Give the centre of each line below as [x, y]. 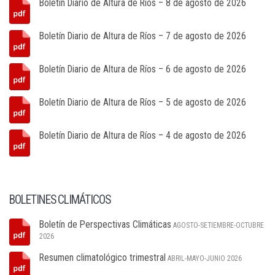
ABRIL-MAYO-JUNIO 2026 [205, 258]
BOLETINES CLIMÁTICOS [60, 200]
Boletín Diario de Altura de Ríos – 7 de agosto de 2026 [143, 36]
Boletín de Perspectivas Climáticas [105, 224]
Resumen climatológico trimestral [103, 258]
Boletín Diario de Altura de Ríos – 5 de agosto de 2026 [143, 102]
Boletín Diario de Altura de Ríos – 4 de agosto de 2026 [143, 135]
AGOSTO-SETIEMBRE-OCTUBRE [219, 225]
